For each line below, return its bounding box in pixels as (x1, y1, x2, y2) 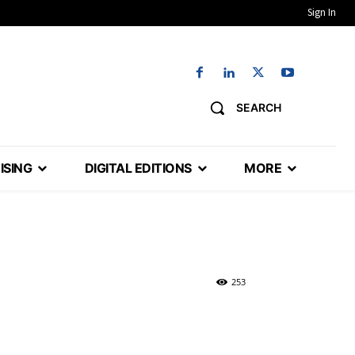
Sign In (307, 6, 336, 19)
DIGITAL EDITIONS (84, 160, 192, 177)
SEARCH (236, 101, 281, 115)
